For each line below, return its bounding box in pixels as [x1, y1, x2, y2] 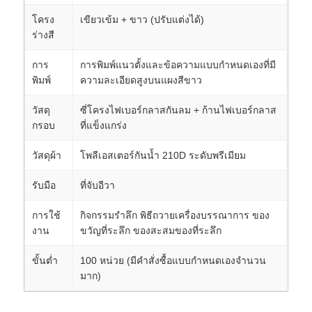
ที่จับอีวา [80, 179, 116, 191]
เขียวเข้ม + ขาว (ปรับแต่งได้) [80, 13, 205, 25]
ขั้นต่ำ [32, 254, 58, 266]
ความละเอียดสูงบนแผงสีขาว [80, 74, 203, 86]
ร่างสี [32, 29, 55, 40]
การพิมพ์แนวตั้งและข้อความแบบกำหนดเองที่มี [80, 58, 276, 70]
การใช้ [32, 209, 61, 221]
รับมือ [32, 179, 56, 191]
